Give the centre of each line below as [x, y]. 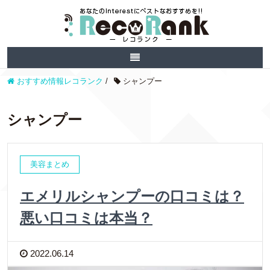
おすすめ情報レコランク [60, 81]
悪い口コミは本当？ [86, 218]
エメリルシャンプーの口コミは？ [132, 196]
